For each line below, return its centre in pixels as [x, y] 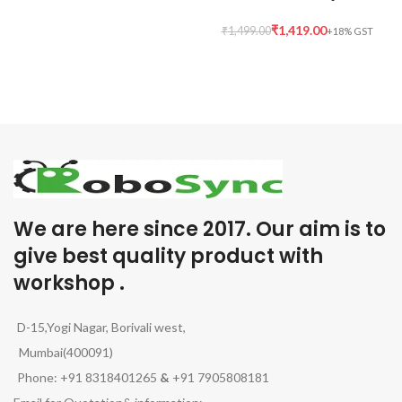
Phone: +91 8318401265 [88, 378]
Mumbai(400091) [63, 353]
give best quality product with [168, 257]
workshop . [69, 284]
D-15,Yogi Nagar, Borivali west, [101, 328]
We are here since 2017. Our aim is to [200, 230]
